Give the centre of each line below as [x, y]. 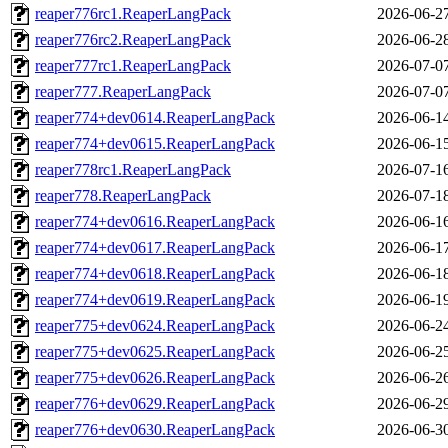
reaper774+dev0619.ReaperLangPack [155, 300]
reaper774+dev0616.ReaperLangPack [155, 222]
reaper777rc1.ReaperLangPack [133, 66]
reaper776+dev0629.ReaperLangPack [155, 404]
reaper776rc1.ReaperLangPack [133, 14]
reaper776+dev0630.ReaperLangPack [155, 430]
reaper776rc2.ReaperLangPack [133, 40]
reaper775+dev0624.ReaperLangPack [155, 326]
